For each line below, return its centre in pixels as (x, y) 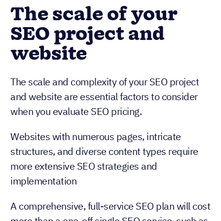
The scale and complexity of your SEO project (105, 81)
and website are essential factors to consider (104, 96)
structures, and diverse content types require (104, 151)
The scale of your (94, 15)
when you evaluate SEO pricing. (76, 111)
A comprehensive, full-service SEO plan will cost (110, 206)
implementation (43, 181)
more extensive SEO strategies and (84, 166)
